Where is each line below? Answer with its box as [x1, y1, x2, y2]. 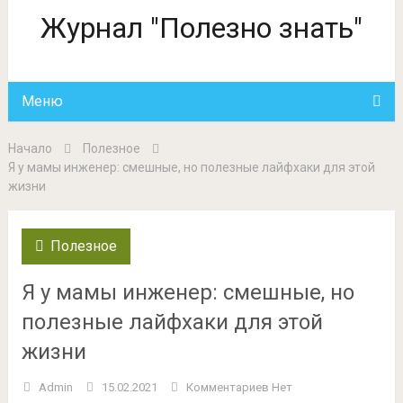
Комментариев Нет [185, 381, 292, 394]
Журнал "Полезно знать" [40, 11, 363, 45]
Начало [7, 141, 52, 156]
